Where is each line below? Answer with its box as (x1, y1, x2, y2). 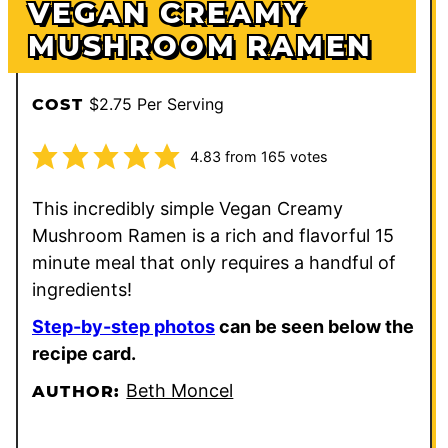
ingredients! (32, 278, 137, 300)
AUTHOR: (32, 381, 127, 401)
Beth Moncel (126, 379, 234, 401)
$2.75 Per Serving (88, 93, 224, 114)
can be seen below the (215, 315, 414, 337)
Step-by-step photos (32, 315, 215, 337)
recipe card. (32, 342, 136, 364)
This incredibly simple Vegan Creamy (32, 197, 343, 219)
